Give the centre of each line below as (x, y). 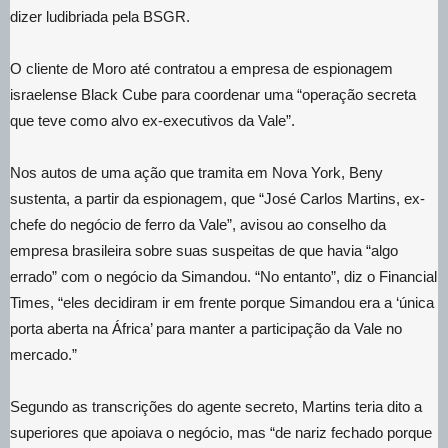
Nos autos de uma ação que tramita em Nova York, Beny (196, 172)
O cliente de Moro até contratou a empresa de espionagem (201, 68)
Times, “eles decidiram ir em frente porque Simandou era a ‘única (222, 302)
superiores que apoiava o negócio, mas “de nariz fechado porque (221, 432)
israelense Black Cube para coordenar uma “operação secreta (213, 94)
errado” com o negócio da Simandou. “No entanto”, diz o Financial (223, 276)
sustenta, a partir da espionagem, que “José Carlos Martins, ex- (217, 198)
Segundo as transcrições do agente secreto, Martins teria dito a (216, 406)
